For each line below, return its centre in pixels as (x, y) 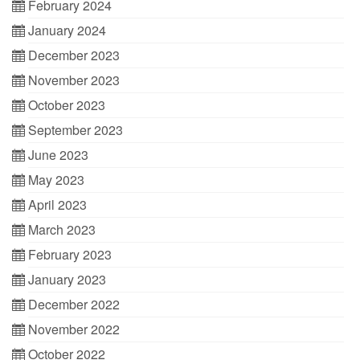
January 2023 (67, 279)
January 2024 (67, 30)
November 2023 (74, 80)
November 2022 (74, 329)
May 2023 (56, 180)
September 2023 (76, 130)
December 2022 (74, 304)
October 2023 (67, 105)
